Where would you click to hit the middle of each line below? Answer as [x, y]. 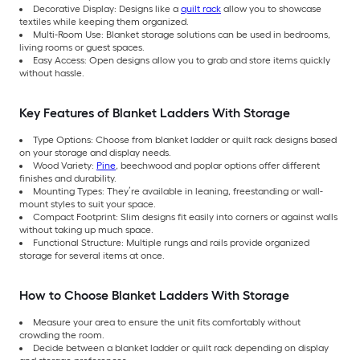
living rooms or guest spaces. [82, 47]
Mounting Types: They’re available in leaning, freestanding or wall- [178, 191]
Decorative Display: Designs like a [107, 8]
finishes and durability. [68, 178]
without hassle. [52, 73]
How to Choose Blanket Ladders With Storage [154, 295]
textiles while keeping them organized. [104, 21]
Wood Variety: [65, 165]
